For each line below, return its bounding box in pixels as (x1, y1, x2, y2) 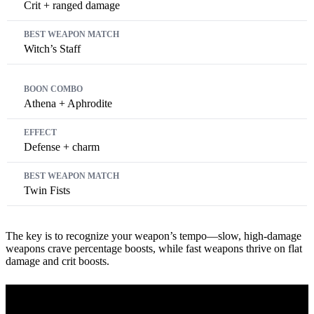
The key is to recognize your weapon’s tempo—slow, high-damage (6, 230, 301, 243)
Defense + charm (24, 141, 100, 153)
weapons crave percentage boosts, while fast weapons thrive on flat (6, 243, 302, 255)
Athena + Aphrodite (24, 97, 112, 110)
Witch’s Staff (24, 43, 81, 55)
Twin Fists (24, 184, 70, 197)
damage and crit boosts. (6, 255, 109, 268)
